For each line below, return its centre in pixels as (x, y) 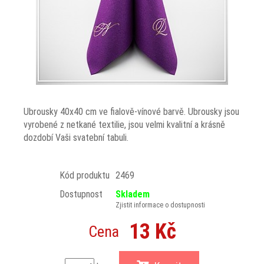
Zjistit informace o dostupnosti (160, 205)
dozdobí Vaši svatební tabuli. (76, 138)
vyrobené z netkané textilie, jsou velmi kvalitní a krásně (125, 125)
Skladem (132, 194)
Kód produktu (84, 175)
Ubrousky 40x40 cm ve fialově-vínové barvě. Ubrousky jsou (132, 112)
